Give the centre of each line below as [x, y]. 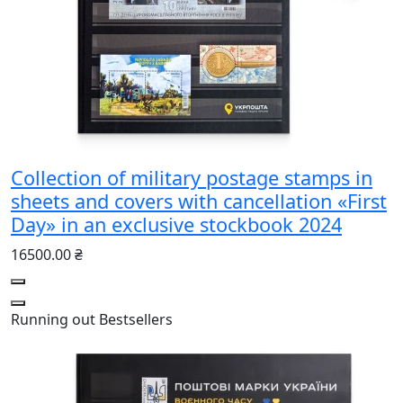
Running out [53, 319]
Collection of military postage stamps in [192, 177]
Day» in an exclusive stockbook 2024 [176, 224]
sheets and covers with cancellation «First [199, 201]
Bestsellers [136, 319]
